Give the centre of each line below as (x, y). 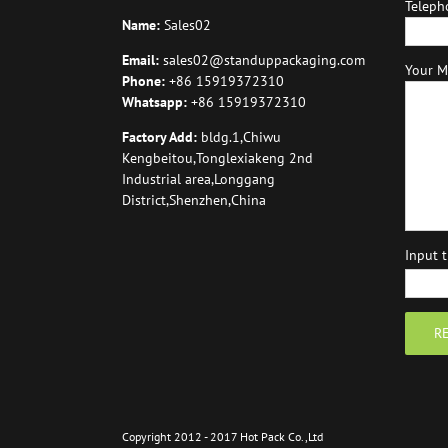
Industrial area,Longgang (198, 179)
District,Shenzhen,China (194, 200)
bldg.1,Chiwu (241, 137)
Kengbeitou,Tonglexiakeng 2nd (217, 158)
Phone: (145, 81)
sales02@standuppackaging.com (264, 60)
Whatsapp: (156, 102)
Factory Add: (161, 137)
